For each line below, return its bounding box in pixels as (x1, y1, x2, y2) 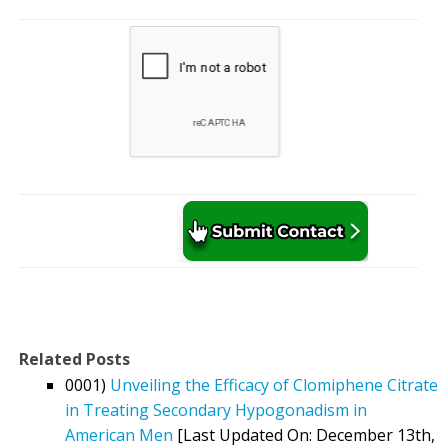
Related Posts (19, 347, 130, 370)
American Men (65, 423, 173, 446)
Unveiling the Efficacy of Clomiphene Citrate (110, 373, 438, 396)
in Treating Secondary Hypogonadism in (65, 398, 367, 421)
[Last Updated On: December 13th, (173, 423, 435, 446)
